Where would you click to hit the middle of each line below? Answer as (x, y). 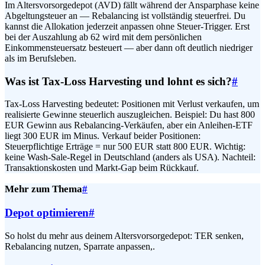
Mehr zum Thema (43, 189)
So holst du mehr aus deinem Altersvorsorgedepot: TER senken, (124, 235)
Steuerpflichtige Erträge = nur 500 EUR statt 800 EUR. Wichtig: (125, 147)
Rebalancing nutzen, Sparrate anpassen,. (80, 246)
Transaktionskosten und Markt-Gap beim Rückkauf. (102, 168)
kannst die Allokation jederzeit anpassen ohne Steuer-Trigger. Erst (127, 26)
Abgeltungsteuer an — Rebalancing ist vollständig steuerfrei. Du (125, 15)
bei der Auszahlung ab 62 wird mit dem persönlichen (103, 37)
